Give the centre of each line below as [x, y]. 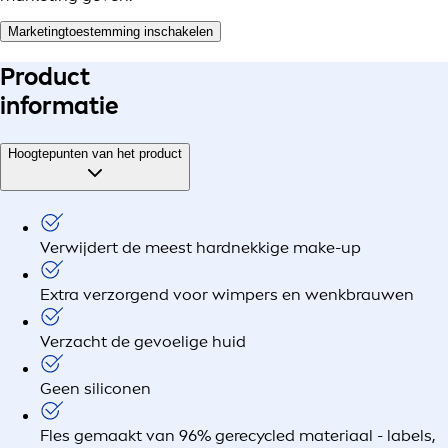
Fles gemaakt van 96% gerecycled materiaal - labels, [238, 435]
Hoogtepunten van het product [95, 154]
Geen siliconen [95, 388]
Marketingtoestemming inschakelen [110, 32]
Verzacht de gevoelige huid [143, 341]
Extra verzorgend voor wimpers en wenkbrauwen [227, 294]
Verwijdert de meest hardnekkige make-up [200, 247]
